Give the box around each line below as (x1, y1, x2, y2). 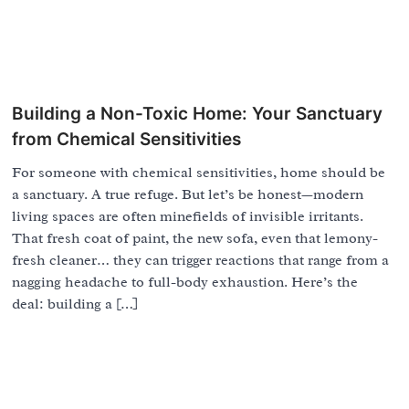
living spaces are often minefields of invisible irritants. (12, 207, 364, 226)
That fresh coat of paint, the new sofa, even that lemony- (12, 229, 379, 248)
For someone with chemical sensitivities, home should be (12, 163, 386, 183)
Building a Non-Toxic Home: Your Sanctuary (12, 103, 383, 125)
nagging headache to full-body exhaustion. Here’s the (12, 273, 359, 292)
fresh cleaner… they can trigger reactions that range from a (12, 251, 390, 270)
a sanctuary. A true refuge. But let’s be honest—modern (12, 185, 364, 204)
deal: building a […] (12, 295, 139, 314)
